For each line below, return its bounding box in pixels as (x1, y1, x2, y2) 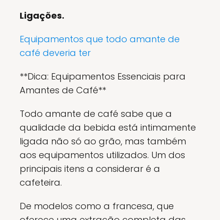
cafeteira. (20, 176, 62, 189)
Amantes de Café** (20, 84, 106, 97)
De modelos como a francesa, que (20, 200, 174, 213)
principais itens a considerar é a (20, 163, 160, 175)
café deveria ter (20, 47, 91, 59)
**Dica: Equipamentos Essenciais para (20, 70, 186, 83)
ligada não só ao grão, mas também (20, 135, 186, 148)
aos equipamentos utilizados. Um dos (20, 149, 185, 162)
